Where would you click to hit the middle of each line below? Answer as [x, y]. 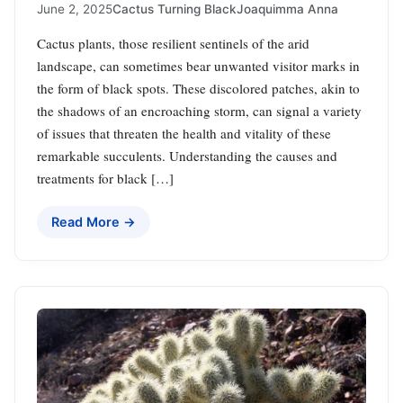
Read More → [94, 222]
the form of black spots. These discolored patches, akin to [198, 89]
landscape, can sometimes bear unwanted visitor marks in [198, 66]
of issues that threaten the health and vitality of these [184, 134]
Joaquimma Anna [287, 9]
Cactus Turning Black [175, 9]
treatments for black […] [105, 179]
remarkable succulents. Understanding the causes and [187, 156]
